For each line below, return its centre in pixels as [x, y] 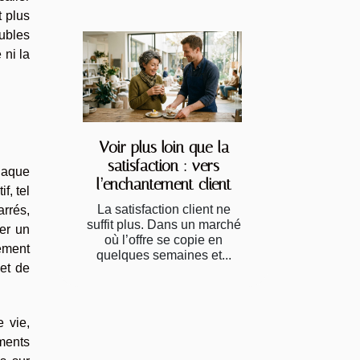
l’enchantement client [164, 184]
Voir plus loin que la [164, 147]
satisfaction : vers [164, 166]
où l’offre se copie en [164, 239]
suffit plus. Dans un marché [164, 224]
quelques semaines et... [164, 255]
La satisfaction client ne [164, 209]
